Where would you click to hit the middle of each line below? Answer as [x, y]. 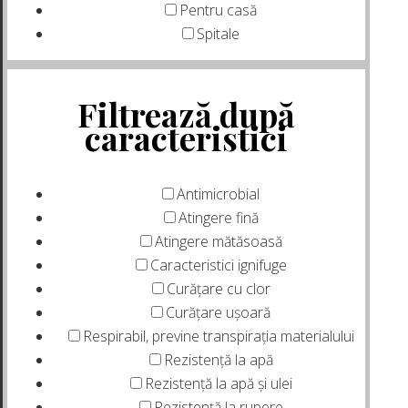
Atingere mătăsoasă [218, 241]
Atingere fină [218, 218]
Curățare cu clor [218, 289]
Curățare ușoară [219, 312]
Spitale [219, 34]
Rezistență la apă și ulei [218, 383]
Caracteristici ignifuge [218, 265]
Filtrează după [187, 114]
